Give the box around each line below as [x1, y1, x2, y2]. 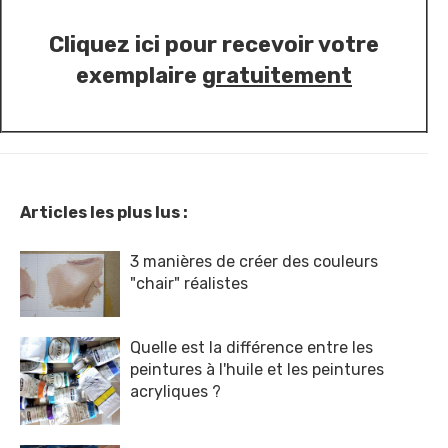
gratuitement [202, 61, 352, 89]
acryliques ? [130, 382, 221, 402]
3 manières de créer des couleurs [130, 251, 378, 271]
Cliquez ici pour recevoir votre [49, 30, 379, 58]
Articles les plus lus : [20, 202, 188, 222]
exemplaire [76, 61, 202, 89]
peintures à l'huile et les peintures [130, 360, 384, 380]
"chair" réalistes [130, 273, 248, 293]
